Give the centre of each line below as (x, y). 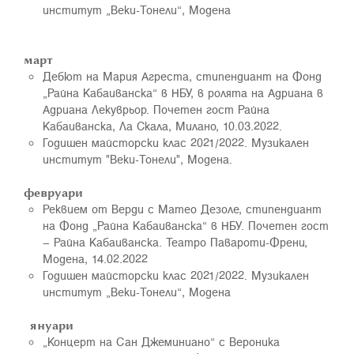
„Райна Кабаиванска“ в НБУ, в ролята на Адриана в (183, 92)
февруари (53, 192)
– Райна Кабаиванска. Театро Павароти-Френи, (175, 242)
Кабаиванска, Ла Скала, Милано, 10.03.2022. (162, 126)
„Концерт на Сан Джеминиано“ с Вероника (161, 341)
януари (49, 325)
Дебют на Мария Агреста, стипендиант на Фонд (182, 76)
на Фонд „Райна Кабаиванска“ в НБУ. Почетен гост (186, 225)
